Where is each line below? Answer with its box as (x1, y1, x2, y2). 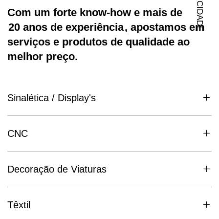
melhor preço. (7, 50, 78, 63)
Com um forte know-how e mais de (7, 6, 182, 19)
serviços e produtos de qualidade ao (7, 36, 190, 48)
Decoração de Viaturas (7, 164, 107, 175)
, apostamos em (125, 21, 205, 34)
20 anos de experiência (8, 21, 124, 34)
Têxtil (7, 199, 30, 211)
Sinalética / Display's (7, 92, 96, 104)
